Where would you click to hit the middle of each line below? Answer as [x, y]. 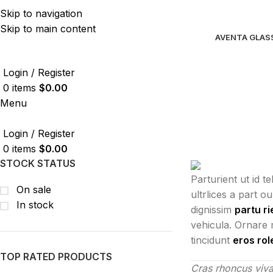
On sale [32, 190]
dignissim [212, 210]
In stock [34, 205]
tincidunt [211, 240]
